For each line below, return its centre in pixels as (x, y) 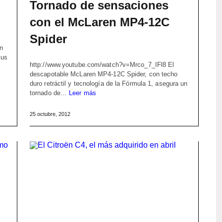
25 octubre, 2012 (50, 114)
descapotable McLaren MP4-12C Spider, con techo (104, 74)
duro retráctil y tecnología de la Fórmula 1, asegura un (109, 83)
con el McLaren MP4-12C (99, 22)
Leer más (83, 93)
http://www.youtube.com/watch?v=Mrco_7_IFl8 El (102, 64)
